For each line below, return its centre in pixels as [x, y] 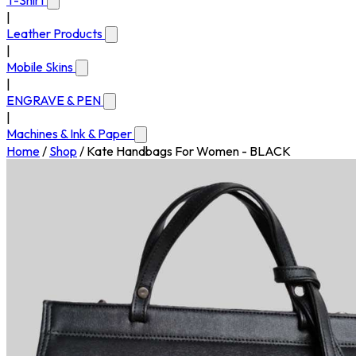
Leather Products [56, 33]
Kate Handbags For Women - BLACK [189, 151]
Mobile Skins [41, 67]
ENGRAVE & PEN [55, 100]
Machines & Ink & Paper [70, 133]
